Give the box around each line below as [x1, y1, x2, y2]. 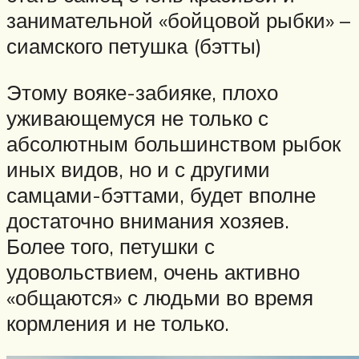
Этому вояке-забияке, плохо [6, 79, 278, 105]
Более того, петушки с [6, 232, 215, 259]
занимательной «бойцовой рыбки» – [6, 7, 350, 34]
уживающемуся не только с [6, 104, 268, 131]
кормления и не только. [6, 309, 229, 336]
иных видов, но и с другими [6, 155, 270, 182]
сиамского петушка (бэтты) [6, 33, 262, 59]
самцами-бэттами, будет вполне [6, 181, 316, 208]
